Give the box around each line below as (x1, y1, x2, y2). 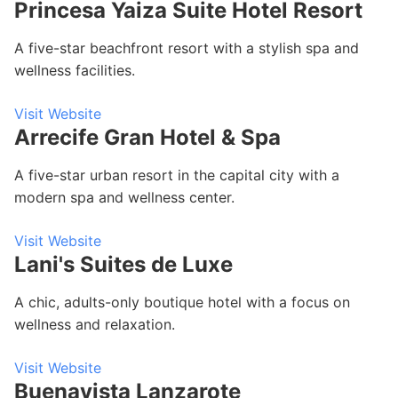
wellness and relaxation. (14, 315, 175, 333)
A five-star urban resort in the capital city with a (14, 166, 339, 184)
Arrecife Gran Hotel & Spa (14, 124, 281, 150)
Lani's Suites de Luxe (14, 251, 233, 277)
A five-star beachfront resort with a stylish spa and (14, 39, 359, 57)
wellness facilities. (14, 61, 135, 79)
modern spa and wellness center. (14, 188, 235, 206)
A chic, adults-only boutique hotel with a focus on (14, 293, 350, 311)
